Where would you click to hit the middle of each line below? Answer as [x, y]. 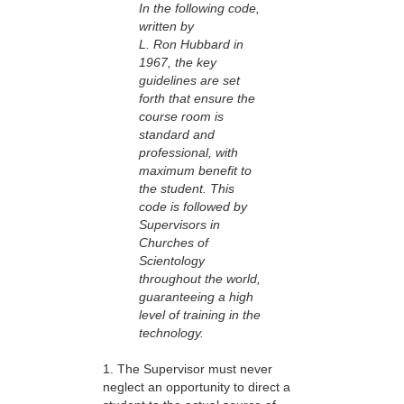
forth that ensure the [197, 99]
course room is [181, 117]
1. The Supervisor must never [188, 369]
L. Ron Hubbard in [191, 45]
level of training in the [200, 315]
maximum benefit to [195, 171]
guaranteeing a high [196, 297]
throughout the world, [200, 279]
